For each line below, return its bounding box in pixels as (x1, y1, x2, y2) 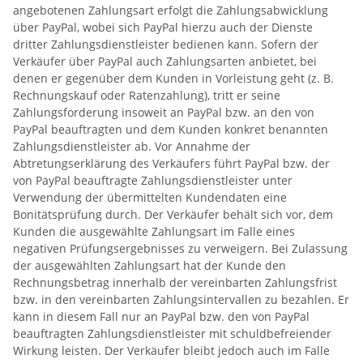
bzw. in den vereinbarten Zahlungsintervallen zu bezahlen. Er (13, 292, 349, 307)
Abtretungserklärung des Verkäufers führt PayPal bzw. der (13, 156, 330, 171)
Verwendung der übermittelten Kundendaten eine (13, 190, 287, 205)
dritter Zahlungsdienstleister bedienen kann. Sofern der (13, 36, 318, 52)
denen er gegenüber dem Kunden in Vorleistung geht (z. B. (13, 70, 334, 86)
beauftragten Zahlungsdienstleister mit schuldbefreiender (13, 326, 331, 341)
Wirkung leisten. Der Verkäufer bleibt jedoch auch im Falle (13, 343, 330, 358)
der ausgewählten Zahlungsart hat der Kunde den (13, 258, 286, 273)
